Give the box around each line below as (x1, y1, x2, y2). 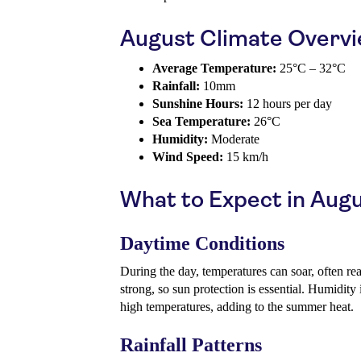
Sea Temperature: (152, 114, 251, 129)
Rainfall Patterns (120, 334, 262, 356)
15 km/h (223, 150, 268, 164)
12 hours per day (243, 97, 332, 111)
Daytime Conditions (120, 233, 284, 255)
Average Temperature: (152, 61, 276, 76)
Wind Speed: (152, 150, 223, 164)
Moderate (208, 132, 259, 147)
